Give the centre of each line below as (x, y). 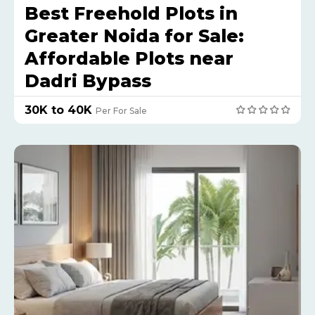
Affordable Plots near (129, 58)
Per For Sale (121, 110)
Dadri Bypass (88, 81)
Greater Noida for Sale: (134, 36)
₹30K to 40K (58, 110)
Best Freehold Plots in (131, 13)
